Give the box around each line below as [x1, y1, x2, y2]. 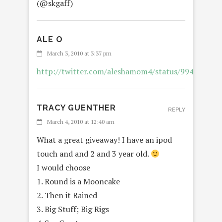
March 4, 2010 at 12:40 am [47, 118, 114, 126]
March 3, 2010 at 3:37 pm [47, 50, 111, 57]
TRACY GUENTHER [37, 103, 116, 113]
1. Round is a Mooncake [37, 176, 120, 187]
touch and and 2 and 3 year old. [37, 148, 151, 160]
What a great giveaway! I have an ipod [37, 134, 172, 146]
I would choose [37, 162, 90, 173]
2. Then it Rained [37, 190, 97, 201]
